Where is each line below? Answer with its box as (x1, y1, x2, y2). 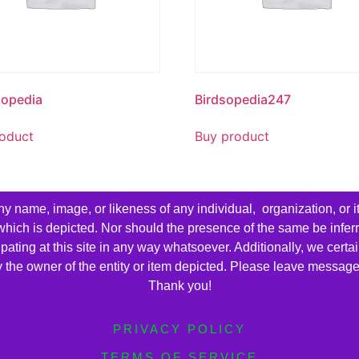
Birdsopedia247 (195, 91, 292, 107)
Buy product (195, 127, 270, 144)
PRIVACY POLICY (113, 321, 246, 336)
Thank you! (147, 279, 212, 293)
